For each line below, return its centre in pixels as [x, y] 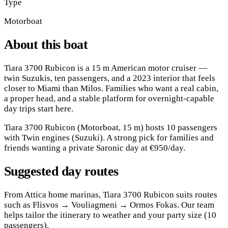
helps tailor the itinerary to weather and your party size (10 [110, 215]
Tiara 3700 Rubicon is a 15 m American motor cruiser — [106, 68]
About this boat [46, 45]
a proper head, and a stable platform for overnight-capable [109, 99]
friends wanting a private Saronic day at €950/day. [95, 148]
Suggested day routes [61, 172]
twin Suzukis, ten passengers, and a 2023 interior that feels [110, 78]
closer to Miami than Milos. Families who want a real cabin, [111, 89]
